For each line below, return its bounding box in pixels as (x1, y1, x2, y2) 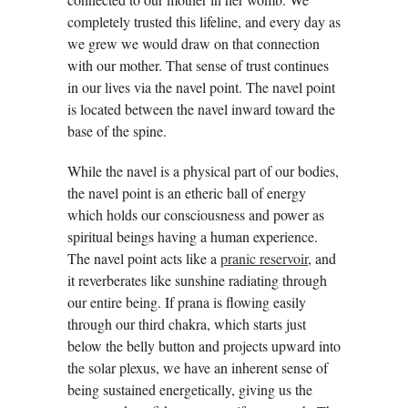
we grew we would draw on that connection (67, 34, 320, 54)
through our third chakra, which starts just (67, 314, 306, 334)
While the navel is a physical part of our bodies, (67, 161, 339, 181)
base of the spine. (67, 121, 167, 141)
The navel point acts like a (67, 249, 220, 269)
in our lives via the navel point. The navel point (67, 77, 335, 97)
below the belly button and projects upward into (67, 336, 341, 356)
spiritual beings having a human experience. (67, 227, 318, 247)
